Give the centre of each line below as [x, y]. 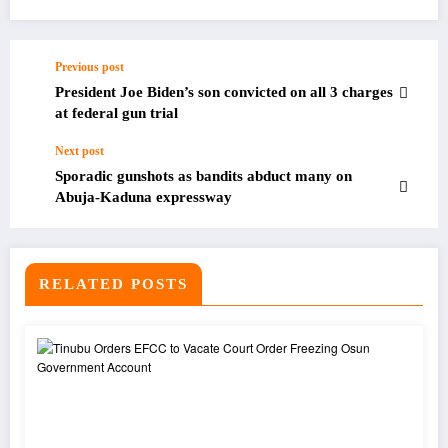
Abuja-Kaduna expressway [143, 197]
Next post [79, 151]
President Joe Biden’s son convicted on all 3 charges [224, 92]
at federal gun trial [116, 113]
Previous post [89, 67]
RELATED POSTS [113, 284]
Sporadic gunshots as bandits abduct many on [203, 176]
